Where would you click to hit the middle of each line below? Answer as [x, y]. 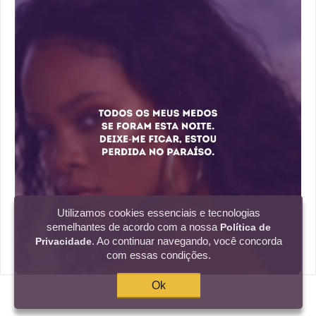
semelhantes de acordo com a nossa [133, 227]
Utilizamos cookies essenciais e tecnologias [158, 213]
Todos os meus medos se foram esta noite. [143, 296]
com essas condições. [158, 255]
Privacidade [63, 241]
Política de [245, 227]
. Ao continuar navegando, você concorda [187, 241]
